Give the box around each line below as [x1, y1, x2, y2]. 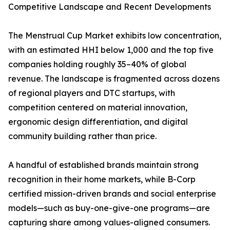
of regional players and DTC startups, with [8, 88, 175, 99]
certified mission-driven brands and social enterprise [8, 188, 216, 199]
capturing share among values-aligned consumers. [8, 217, 210, 228]
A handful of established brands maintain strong [8, 160, 199, 170]
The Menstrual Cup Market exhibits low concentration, [8, 30, 221, 41]
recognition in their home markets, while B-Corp [8, 174, 196, 185]
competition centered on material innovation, [8, 102, 187, 113]
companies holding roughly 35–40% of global [8, 59, 186, 70]
